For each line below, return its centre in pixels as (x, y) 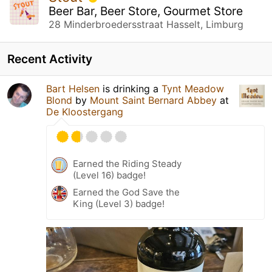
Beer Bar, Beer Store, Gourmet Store (146, 11)
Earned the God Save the (126, 192)
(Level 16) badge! (109, 175)
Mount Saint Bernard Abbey (153, 100)
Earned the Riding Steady (127, 163)
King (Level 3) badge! (119, 203)
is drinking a (131, 88)
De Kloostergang (85, 111)
